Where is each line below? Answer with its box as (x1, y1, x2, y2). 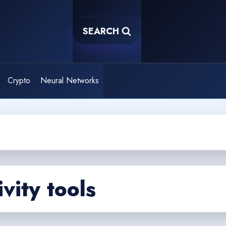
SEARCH (83, 25, 120, 38)
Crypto (8, 75, 31, 87)
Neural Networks (40, 75, 99, 87)
